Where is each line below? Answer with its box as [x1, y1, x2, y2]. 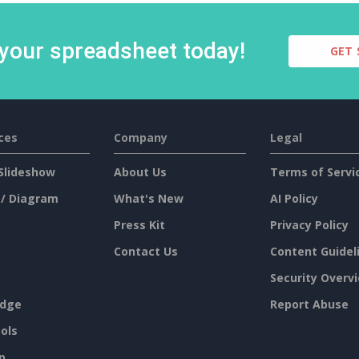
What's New [113, 191, 184, 206]
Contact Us [113, 244, 178, 259]
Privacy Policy [269, 217, 349, 232]
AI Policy [269, 191, 318, 206]
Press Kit [113, 217, 165, 232]
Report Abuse [269, 296, 349, 312]
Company [113, 130, 167, 145]
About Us [113, 164, 167, 179]
